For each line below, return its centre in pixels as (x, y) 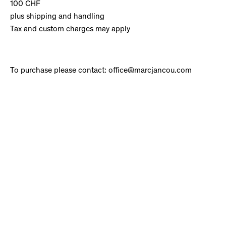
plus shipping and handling (57, 17)
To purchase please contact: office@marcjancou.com (101, 71)
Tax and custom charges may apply (70, 29)
